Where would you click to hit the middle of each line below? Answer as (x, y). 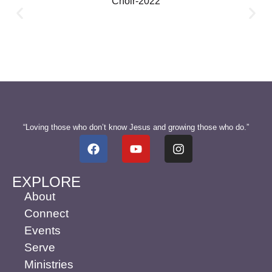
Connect (46, 214)
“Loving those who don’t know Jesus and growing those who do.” (136, 127)
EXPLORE (46, 182)
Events (42, 231)
